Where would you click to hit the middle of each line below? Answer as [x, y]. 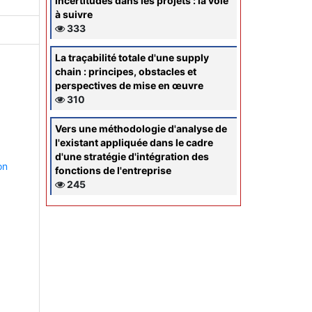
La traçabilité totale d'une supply [132, 57]
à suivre [74, 14]
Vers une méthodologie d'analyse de [141, 128]
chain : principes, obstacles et [126, 71]
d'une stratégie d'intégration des [132, 156]
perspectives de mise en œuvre [129, 85]
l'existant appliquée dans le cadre [134, 142]
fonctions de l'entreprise [113, 170]
